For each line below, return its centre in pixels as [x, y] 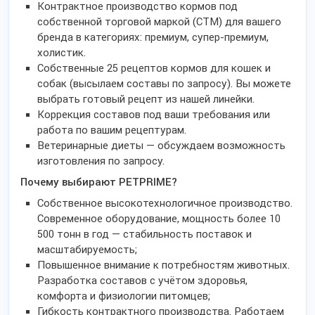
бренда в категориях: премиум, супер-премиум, [153, 37]
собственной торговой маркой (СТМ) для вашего [159, 22]
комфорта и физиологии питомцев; [124, 296]
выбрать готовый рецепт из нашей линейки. [146, 99]
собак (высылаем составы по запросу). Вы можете [164, 84]
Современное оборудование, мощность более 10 [159, 219]
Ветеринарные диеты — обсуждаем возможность [161, 146]
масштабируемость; [87, 250]
